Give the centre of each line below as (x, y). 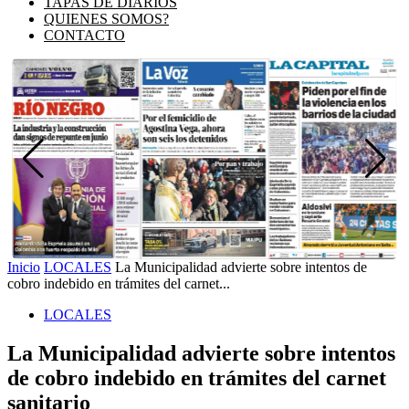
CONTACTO (84, 35)
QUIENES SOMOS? (106, 19)
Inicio (24, 267)
